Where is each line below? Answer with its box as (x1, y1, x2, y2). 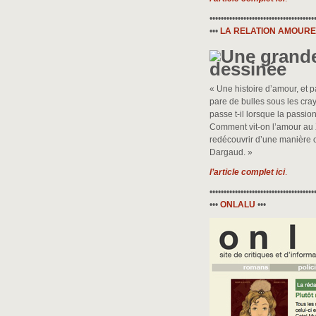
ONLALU (220, 200, 255, 209)
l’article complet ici (209, 167, 285, 177)
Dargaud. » (209, 147, 253, 157)
